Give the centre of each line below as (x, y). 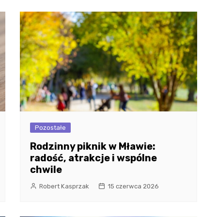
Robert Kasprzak (64, 186)
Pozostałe (50, 128)
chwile (46, 170)
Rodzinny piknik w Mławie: (93, 147)
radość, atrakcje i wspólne (93, 158)
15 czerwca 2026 (133, 186)
